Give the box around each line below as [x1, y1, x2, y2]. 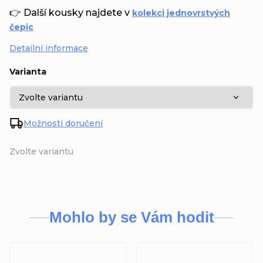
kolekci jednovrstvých [132, 8, 230, 19]
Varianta [9, 66, 46, 77]
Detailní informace [9, 43, 88, 54]
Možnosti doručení [23, 118, 103, 129]
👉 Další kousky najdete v [9, 7, 132, 19]
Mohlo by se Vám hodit [49, 208, 214, 227]
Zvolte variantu [9, 146, 73, 157]
